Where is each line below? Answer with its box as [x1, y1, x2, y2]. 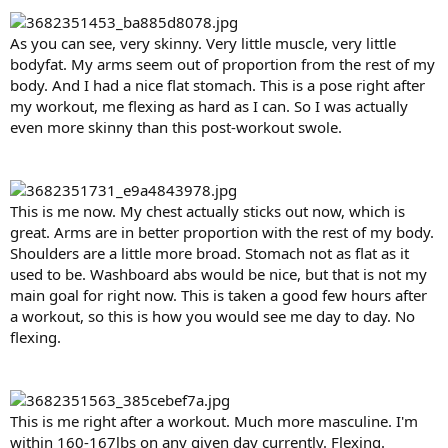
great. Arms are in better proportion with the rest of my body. [10, 221, 434, 242]
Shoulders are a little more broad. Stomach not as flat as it [10, 242, 409, 263]
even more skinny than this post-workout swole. [10, 116, 342, 137]
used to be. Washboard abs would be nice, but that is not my [10, 263, 427, 284]
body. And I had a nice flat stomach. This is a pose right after [10, 74, 425, 95]
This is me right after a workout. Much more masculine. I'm [10, 410, 418, 431]
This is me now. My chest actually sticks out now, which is [10, 200, 405, 221]
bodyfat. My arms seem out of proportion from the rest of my [10, 53, 435, 74]
